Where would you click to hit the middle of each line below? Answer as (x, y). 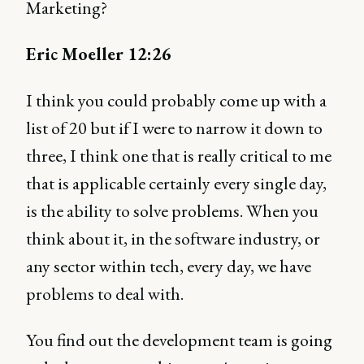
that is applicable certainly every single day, (176, 183)
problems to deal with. (105, 294)
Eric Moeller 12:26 (99, 54)
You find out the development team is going (179, 340)
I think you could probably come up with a (176, 100)
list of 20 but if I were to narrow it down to (174, 128)
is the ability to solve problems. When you (172, 211)
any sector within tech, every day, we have (169, 266)
